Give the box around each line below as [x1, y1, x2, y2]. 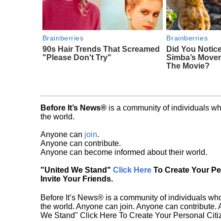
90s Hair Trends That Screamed [42, 44, 160, 53]
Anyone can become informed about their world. [40, 147, 207, 156]
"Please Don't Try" [42, 53, 111, 62]
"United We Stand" [40, 165, 113, 174]
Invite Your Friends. [40, 174, 113, 183]
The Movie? [166, 61, 210, 70]
